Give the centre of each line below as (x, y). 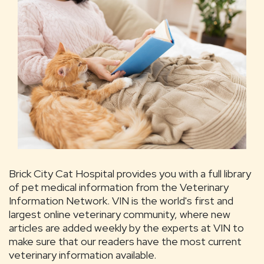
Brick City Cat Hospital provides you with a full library (130, 173)
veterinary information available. (82, 255)
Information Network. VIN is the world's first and (121, 200)
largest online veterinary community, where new (120, 214)
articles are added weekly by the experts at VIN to (126, 227)
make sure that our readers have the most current (125, 241)
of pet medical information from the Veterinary (119, 187)
